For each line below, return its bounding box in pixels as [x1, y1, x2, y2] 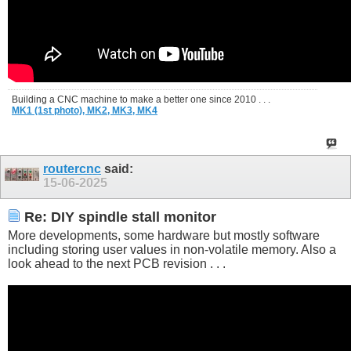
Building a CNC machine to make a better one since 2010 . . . [12, 93, 270, 105]
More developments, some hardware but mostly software [8, 228, 320, 242]
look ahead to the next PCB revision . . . [8, 256, 226, 270]
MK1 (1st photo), [12, 104, 87, 116]
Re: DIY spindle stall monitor [20, 209, 216, 226]
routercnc [43, 161, 101, 175]
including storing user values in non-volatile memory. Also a [8, 242, 336, 256]
